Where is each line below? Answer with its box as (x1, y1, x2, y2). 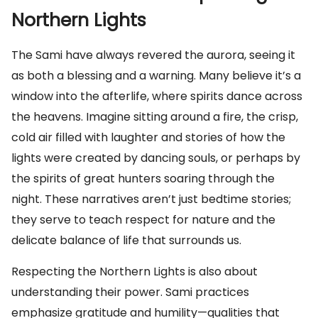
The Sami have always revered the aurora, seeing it (11, 47, 295, 63)
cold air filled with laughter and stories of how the (11, 129, 285, 146)
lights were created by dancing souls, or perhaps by (11, 150, 300, 166)
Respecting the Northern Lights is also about (11, 263, 258, 280)
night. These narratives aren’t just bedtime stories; (11, 191, 291, 207)
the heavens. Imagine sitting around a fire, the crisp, (11, 109, 298, 125)
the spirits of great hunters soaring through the (11, 170, 275, 187)
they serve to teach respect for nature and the (11, 212, 275, 228)
